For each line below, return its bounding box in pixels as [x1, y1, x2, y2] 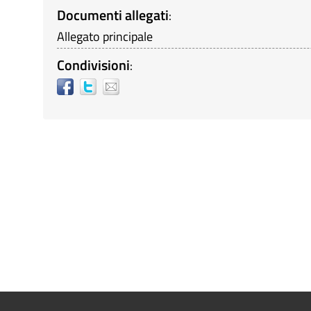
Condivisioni [57, 54, 130, 76]
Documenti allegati [57, 4, 169, 26]
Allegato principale [57, 27, 153, 46]
